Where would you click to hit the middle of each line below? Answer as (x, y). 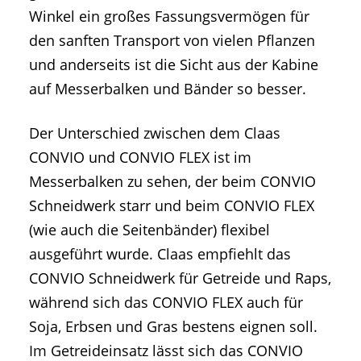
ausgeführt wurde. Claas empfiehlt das (160, 254)
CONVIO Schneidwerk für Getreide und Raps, (180, 278)
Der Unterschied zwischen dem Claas (155, 133)
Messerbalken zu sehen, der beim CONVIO (172, 182)
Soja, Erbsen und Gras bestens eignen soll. (173, 327)
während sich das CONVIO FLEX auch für (166, 303)
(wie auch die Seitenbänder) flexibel (149, 230)
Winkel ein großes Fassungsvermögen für (169, 17)
